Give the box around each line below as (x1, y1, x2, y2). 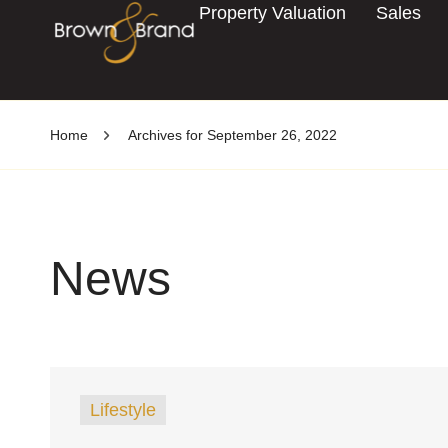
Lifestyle (90, 400, 156, 420)
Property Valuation (199, 3, 347, 23)
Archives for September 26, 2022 (128, 127, 337, 143)
